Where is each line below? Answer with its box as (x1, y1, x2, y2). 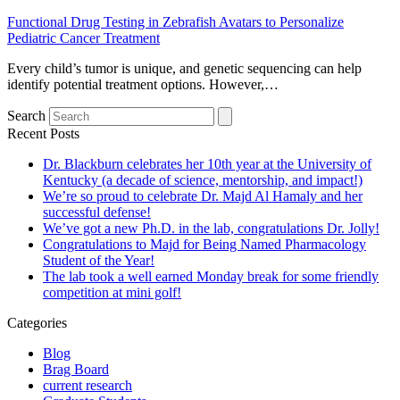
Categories (7, 315, 67, 331)
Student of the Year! (43, 253, 154, 269)
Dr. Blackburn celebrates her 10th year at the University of (43, 156, 371, 172)
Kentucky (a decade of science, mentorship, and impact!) (43, 172, 362, 188)
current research (43, 378, 132, 394)
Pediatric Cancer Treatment (7, 30, 160, 46)
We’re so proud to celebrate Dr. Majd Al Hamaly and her (43, 188, 362, 204)
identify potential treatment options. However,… (7, 77, 279, 93)
